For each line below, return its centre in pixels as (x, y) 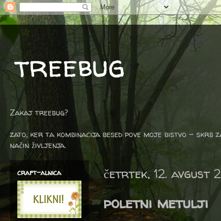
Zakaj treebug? (39, 112)
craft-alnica (39, 172)
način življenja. (38, 145)
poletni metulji (156, 203)
